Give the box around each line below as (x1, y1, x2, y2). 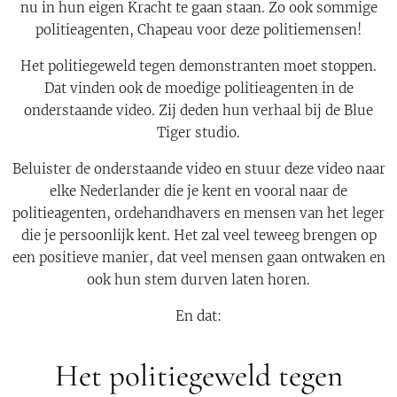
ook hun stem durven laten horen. (87, 271, 310, 288)
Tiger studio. (157, 124, 240, 141)
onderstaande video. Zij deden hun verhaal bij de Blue (24, 102, 373, 119)
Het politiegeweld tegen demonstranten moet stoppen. (20, 58, 377, 74)
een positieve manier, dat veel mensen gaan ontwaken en (12, 249, 385, 266)
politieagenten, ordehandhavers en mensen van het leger (12, 205, 385, 222)
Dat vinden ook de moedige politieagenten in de (43, 80, 354, 97)
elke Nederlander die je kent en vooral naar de (50, 183, 347, 199)
